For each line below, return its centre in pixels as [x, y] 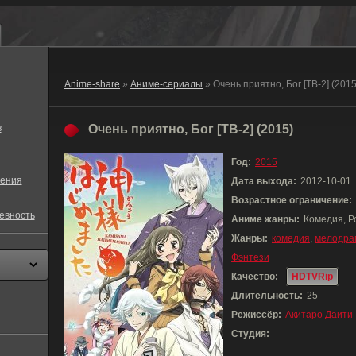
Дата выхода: [264, 181]
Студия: [250, 334]
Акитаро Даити [319, 315]
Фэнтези [250, 257]
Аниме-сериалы [166, 84]
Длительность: [267, 296]
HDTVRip [312, 277]
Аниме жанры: [265, 219]
